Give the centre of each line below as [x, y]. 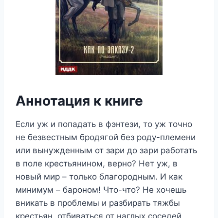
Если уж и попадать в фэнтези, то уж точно [104, 124]
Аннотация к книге [79, 101]
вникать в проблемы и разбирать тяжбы [98, 203]
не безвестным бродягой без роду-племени [106, 137]
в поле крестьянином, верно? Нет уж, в [97, 163]
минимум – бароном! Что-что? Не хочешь [101, 190]
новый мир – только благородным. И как [99, 177]
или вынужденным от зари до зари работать [106, 150]
